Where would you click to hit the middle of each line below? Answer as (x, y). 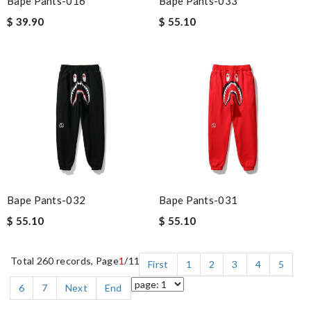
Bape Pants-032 (47, 200)
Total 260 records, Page (65, 260)
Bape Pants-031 (199, 200)
